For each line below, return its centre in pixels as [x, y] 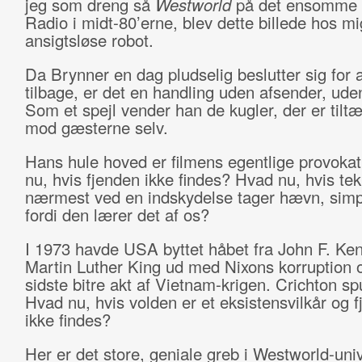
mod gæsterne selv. [99, 127]
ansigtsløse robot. [91, 40]
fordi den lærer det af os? [119, 215]
